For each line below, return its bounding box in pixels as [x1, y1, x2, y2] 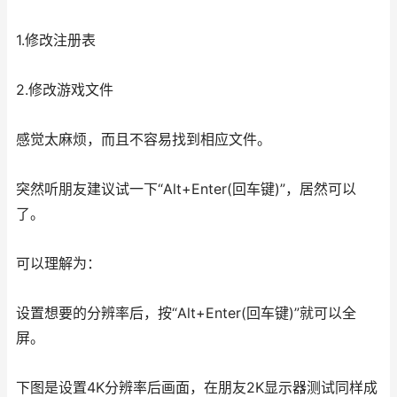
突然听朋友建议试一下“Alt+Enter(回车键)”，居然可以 [16, 181, 356, 198]
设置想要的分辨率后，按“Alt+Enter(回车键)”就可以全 [16, 305, 356, 322]
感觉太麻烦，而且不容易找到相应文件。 [16, 131, 271, 148]
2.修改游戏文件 [16, 82, 113, 98]
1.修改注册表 [16, 32, 96, 49]
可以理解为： [16, 255, 101, 272]
